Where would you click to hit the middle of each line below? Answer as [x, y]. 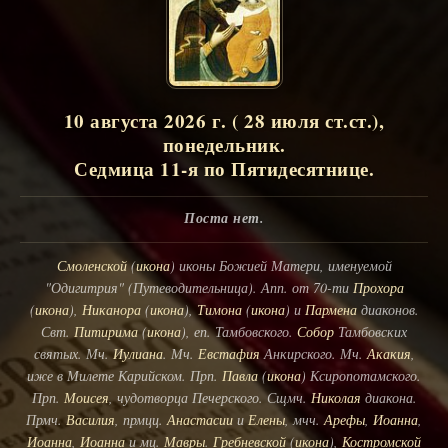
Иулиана [137, 353]
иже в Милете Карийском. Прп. [124, 375]
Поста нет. [224, 217]
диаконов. [387, 309]
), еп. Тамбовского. [239, 331]
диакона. [388, 397]
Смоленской [91, 265]
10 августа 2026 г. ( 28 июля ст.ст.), [224, 120]
